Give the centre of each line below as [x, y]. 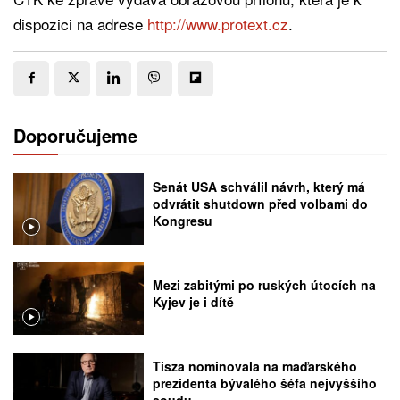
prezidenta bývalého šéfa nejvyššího [265, 383]
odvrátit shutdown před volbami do [261, 204]
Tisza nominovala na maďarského [255, 367]
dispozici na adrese [80, 23]
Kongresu [183, 221]
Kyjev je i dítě [194, 302]
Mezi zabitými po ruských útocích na [265, 285]
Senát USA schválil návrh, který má [259, 187]
